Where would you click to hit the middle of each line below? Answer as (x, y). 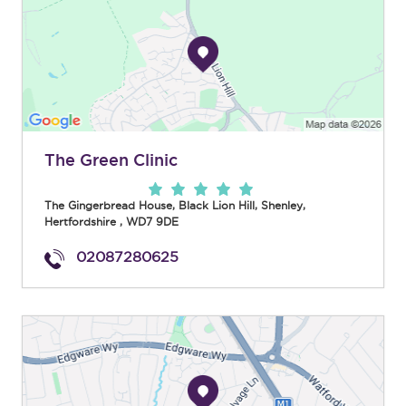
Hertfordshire (80, 222)
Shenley (282, 206)
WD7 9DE (152, 222)
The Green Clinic (111, 160)
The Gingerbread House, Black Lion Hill (150, 206)
